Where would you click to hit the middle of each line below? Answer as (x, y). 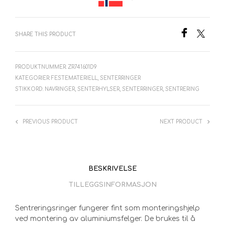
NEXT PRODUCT (181, 122)
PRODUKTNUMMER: (41, 67)
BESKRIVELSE (113, 168)
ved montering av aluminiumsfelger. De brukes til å (105, 219)
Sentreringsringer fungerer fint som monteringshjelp (107, 208)
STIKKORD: (30, 89)
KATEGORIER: (33, 78)
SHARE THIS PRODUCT (45, 35)
